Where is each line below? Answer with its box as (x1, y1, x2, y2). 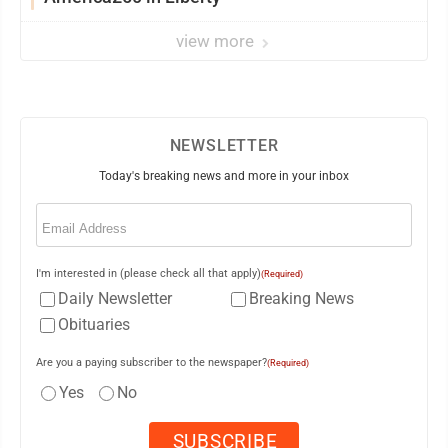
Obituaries (58, 315, 130, 334)
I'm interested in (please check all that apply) (36, 267, 261, 280)
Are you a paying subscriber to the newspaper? (36, 356, 267, 369)
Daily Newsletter (58, 289, 172, 308)
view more (176, 31, 258, 51)
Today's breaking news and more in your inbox (99, 169, 349, 183)
